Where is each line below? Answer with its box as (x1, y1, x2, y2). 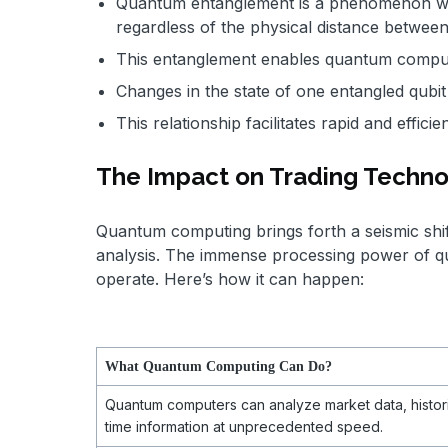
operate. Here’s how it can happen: (96, 269, 364, 290)
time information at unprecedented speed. (105, 418, 383, 436)
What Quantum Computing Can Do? (105, 359, 332, 375)
